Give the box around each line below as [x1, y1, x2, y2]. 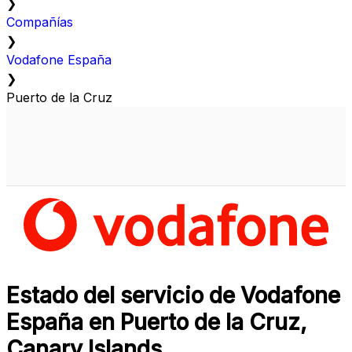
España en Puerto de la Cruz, [6, 309, 306, 336]
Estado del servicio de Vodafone [6, 282, 340, 310]
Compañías [6, 14, 73, 31]
